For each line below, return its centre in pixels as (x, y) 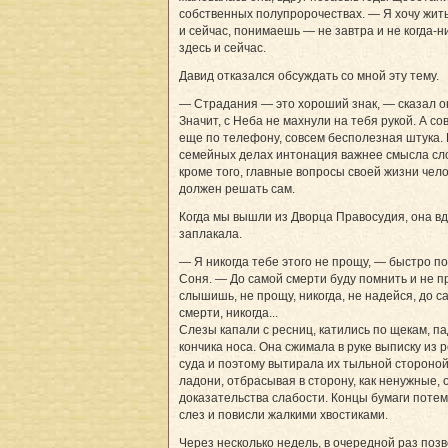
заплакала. (210, 233)
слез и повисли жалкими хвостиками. (283, 414)
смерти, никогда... (228, 312)
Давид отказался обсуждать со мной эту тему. (309, 75)
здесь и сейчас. (222, 47)
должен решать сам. (237, 188)
